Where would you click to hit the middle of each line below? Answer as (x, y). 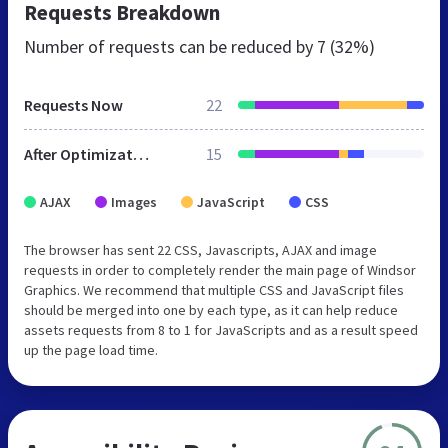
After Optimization (141, 153)
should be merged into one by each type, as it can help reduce (211, 309)
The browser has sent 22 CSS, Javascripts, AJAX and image (200, 249)
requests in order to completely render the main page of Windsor (220, 269)
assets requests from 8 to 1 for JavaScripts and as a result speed (221, 329)
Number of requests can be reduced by (170, 46)
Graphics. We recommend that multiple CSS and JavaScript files (214, 289)
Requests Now (73, 104)
